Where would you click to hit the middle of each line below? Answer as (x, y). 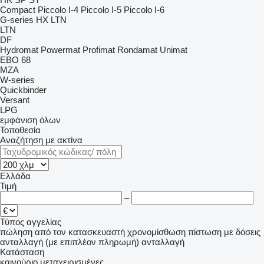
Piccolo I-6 (144, 10)
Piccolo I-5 (101, 10)
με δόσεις (242, 232)
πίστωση (205, 232)
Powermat (60, 50)
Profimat (99, 50)
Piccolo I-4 (58, 10)
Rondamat (137, 50)
